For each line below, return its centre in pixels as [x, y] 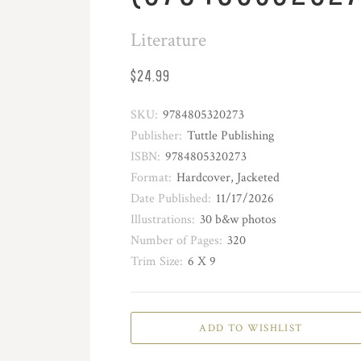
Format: [151, 178]
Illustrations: [163, 220]
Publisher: [156, 136]
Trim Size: [157, 262]
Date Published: [171, 199]
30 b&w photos [238, 220]
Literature [168, 40]
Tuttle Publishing [230, 136]
